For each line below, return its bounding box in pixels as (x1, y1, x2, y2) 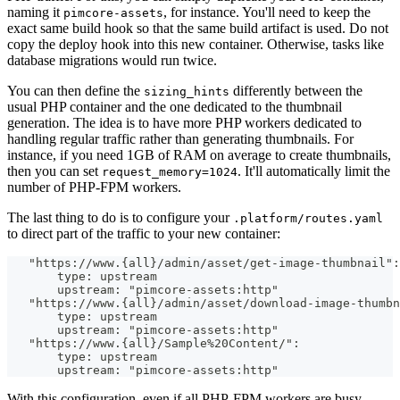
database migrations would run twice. (7, 53, 217, 69)
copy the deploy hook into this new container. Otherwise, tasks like (7, 37, 384, 53)
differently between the (229, 83, 362, 99)
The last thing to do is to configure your (7, 210, 233, 226)
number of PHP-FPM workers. (7, 179, 181, 196)
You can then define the (7, 83, 144, 99)
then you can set (7, 163, 102, 179)
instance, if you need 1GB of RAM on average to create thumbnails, (7, 147, 391, 163)
